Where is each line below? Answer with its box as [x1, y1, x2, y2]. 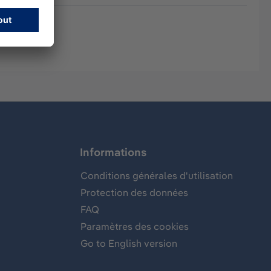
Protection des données [80, 186, 188, 199]
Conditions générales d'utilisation [80, 169, 233, 182]
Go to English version [80, 237, 177, 250]
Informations [80, 145, 147, 160]
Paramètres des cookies [80, 220, 189, 233]
